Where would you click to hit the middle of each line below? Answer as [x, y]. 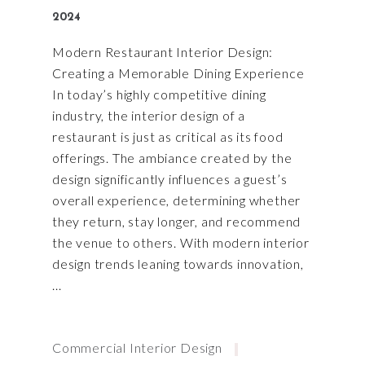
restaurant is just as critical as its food [168, 137]
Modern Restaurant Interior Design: [163, 52]
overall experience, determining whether [177, 200]
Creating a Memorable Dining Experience [178, 73]
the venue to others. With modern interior [181, 243]
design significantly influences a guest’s [170, 179]
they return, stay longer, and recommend [177, 222]
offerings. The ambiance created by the [172, 158]
